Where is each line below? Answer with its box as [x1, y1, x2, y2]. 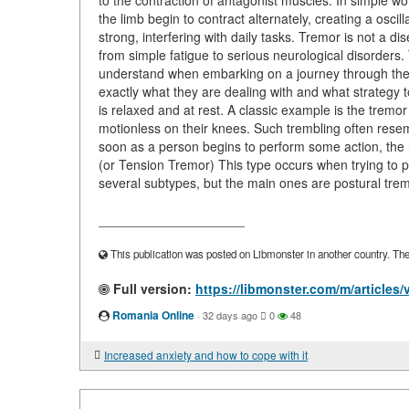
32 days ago [203, 308, 257, 322]
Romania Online [112, 307, 194, 323]
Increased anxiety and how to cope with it [104, 347, 308, 362]
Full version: [110, 279, 192, 298]
